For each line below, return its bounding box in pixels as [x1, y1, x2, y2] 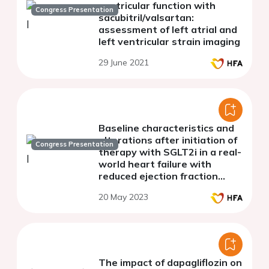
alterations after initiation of [98, 134, 237, 147]
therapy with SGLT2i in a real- [98, 146, 241, 159]
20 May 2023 [98, 192, 148, 203]
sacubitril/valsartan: [98, 11, 194, 24]
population [98, 182, 150, 195]
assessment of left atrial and [98, 23, 237, 36]
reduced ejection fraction [98, 170, 218, 183]
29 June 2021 [98, 57, 149, 68]
